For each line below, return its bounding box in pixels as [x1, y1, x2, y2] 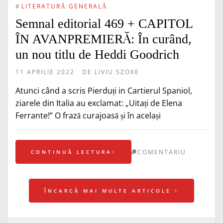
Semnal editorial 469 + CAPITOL [15, 16, 193, 31]
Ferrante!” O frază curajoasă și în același [15, 110, 161, 121]
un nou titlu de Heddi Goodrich [15, 47, 179, 62]
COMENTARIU [137, 148, 186, 157]
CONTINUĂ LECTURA [31, 148, 112, 156]
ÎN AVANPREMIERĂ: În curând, [15, 32, 192, 47]
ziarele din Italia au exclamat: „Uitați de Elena [15, 98, 182, 109]
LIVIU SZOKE [95, 68, 139, 77]
